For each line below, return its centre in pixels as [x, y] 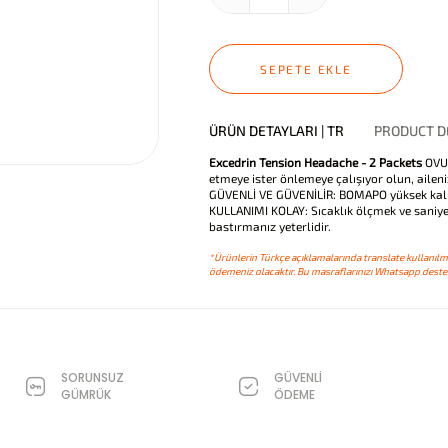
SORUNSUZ [92, 377]
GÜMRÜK [85, 394]
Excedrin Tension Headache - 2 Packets [317, 162]
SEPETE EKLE [306, 69]
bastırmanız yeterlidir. [271, 226]
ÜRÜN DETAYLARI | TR [276, 130]
